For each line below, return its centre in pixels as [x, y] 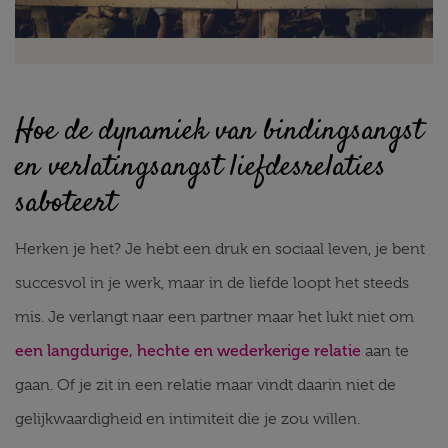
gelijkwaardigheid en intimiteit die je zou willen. [187, 419]
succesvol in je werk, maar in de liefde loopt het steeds [212, 283]
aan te [385, 351]
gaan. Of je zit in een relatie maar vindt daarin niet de [205, 385]
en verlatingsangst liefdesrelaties [200, 167]
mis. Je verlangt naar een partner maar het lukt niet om [214, 317]
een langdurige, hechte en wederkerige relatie [188, 350]
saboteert [65, 203]
